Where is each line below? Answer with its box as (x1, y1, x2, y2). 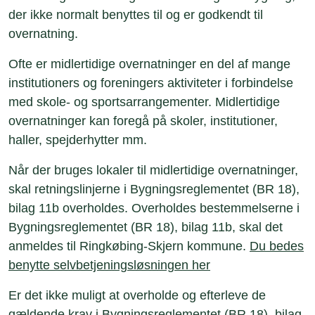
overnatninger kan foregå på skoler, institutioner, (8, 114, 278, 128)
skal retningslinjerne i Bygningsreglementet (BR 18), (8, 182, 300, 196)
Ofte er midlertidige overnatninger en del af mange (8, 57, 290, 71)
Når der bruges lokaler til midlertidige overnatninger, (8, 163, 298, 177)
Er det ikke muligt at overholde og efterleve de (8, 288, 266, 302)
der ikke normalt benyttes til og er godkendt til (8, 8, 263, 22)
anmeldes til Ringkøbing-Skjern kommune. (8, 239, 250, 253)
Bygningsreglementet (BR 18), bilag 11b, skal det (8, 220, 283, 234)
